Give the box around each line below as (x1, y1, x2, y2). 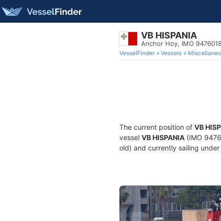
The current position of (119, 123, 194, 131)
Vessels (161, 49, 182, 57)
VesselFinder (119, 49, 154, 57)
